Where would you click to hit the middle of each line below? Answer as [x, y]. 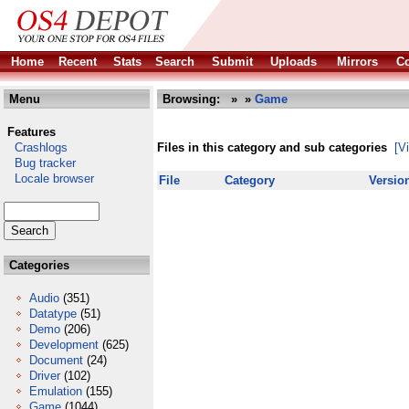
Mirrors [357, 62]
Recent [78, 62]
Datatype [53, 314]
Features [31, 132]
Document [56, 360]
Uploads [294, 62]
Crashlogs [36, 147]
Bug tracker [40, 163]
